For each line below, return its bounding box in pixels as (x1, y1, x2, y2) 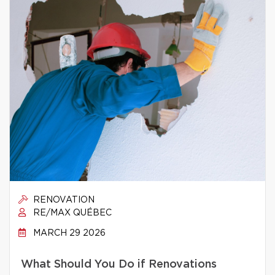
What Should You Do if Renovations (21, 259, 217, 270)
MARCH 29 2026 (31, 229, 106, 238)
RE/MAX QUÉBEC (31, 209, 112, 217)
